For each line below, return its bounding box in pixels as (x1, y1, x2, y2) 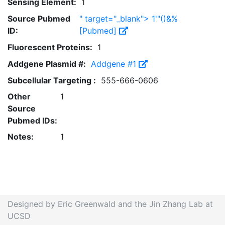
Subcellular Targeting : (8, 75, 96, 85)
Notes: (8, 132, 34, 142)
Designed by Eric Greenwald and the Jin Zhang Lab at (8, 199, 213, 209)
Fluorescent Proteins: (8, 42, 92, 52)
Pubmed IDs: (8, 116, 57, 126)
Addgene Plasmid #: (8, 59, 86, 69)
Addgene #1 (91, 59, 139, 69)
